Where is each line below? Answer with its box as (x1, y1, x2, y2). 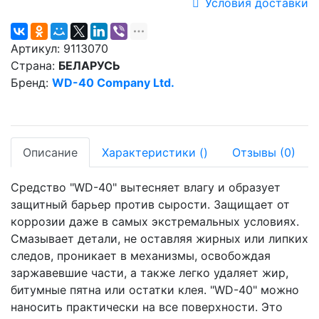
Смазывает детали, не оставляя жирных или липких (11, 231, 308, 246)
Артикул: (11, 41, 60, 56)
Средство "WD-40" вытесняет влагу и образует (11, 180, 281, 194)
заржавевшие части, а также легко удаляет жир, (11, 266, 288, 280)
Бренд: (11, 75, 48, 90)
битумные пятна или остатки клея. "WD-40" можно (11, 283, 299, 297)
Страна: (11, 58, 55, 73)
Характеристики (102, 145, 199, 159)
